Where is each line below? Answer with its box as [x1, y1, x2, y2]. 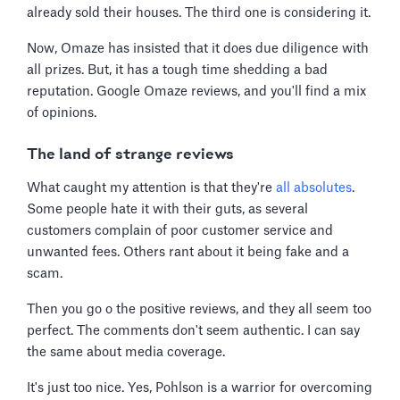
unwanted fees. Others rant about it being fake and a [27, 245, 349, 259]
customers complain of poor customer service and [27, 223, 333, 237]
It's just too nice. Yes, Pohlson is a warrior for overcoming [27, 380, 372, 395]
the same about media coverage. [27, 345, 225, 359]
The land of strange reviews [27, 146, 234, 162]
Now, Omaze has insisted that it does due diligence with [27, 41, 369, 55]
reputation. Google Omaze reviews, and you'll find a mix [27, 84, 366, 98]
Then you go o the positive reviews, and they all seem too [27, 302, 371, 316]
